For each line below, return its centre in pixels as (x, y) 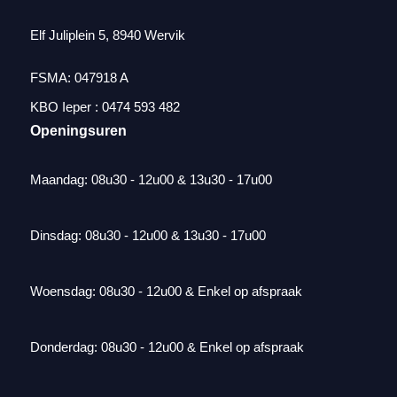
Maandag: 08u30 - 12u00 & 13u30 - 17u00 (151, 179)
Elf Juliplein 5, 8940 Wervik (107, 35)
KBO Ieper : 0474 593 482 (105, 106)
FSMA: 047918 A (79, 77)
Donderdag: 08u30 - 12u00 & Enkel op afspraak (167, 346)
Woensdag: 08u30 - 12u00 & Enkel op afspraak (166, 291)
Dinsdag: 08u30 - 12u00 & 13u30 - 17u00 (148, 235)
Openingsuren (78, 130)
